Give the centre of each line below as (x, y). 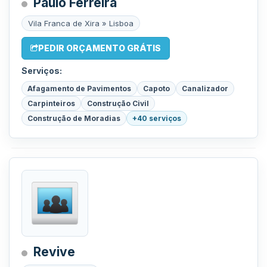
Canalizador (205, 89)
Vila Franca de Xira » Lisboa (81, 23)
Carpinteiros (51, 103)
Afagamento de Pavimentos (79, 89)
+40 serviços (157, 118)
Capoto (156, 89)
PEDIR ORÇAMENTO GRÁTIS (100, 48)
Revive (54, 252)
